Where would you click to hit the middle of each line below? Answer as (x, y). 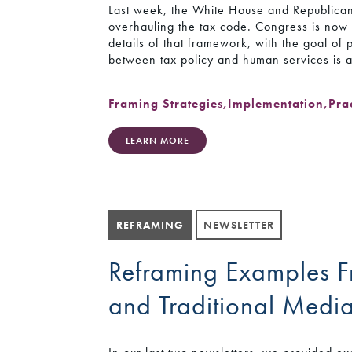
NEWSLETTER (239, 224)
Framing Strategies (166, 104)
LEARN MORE (158, 140)
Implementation (276, 104)
